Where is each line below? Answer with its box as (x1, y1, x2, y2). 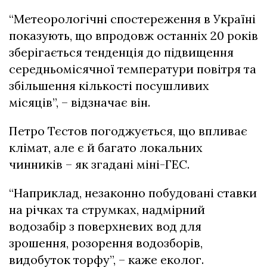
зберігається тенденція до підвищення (9, 45, 234, 60)
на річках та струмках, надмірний (9, 202, 205, 217)
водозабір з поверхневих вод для (9, 219, 201, 234)
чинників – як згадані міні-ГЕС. (9, 157, 190, 172)
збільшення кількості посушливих (9, 78, 209, 93)
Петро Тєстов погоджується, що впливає (9, 123, 247, 138)
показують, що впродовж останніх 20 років (9, 28, 258, 43)
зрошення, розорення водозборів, (9, 235, 203, 250)
